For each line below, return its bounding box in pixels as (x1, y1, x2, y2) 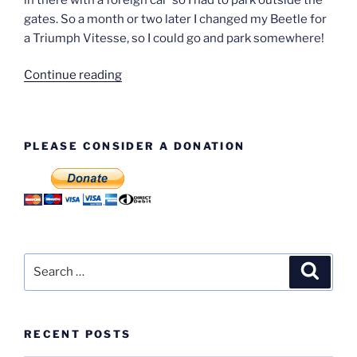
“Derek (121, 67, 160, 82)
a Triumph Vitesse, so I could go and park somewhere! (24, 30, 327, 45)
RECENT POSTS (24, 327, 131, 340)
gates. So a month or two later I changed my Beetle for (24, 11, 327, 26)
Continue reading (24, 68, 122, 83)
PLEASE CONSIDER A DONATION (24, 139, 245, 152)
